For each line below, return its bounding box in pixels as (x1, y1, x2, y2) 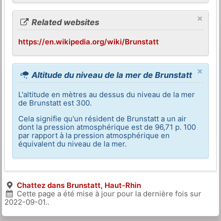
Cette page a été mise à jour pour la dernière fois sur (14, 189, 201, 199)
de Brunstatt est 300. (18, 98, 92, 108)
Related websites (30, 17, 100, 27)
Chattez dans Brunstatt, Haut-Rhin (16, 181, 141, 190)
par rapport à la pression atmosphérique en (18, 131, 170, 141)
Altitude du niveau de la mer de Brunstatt (30, 70, 192, 80)
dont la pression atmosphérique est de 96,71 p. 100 (18, 122, 196, 132)
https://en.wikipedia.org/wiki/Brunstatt (18, 37, 159, 46)
